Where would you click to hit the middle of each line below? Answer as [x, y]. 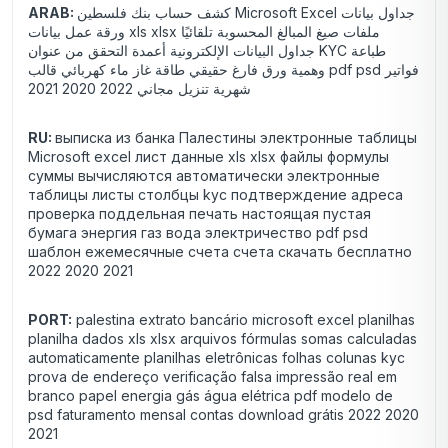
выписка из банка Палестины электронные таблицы [236, 138]
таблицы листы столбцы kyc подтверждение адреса [215, 195]
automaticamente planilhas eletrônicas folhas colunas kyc [216, 358]
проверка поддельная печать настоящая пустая [199, 214]
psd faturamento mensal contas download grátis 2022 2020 [223, 415]
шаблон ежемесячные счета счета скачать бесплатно [220, 252]
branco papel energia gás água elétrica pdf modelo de [210, 396]
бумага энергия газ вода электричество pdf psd [198, 233]
